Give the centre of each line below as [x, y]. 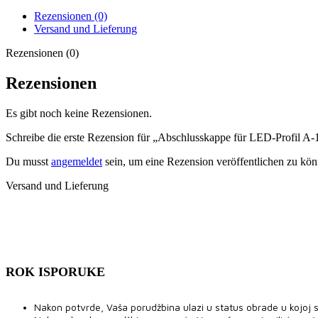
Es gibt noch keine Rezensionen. [79, 113]
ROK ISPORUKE [55, 272]
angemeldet [77, 161]
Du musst [28, 161]
